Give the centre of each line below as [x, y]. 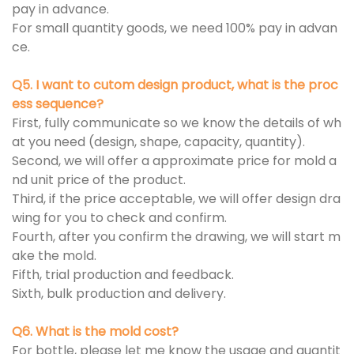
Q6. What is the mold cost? [97, 332]
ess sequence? [59, 104]
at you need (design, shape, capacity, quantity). [160, 142]
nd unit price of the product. [100, 180]
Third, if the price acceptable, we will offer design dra [176, 199]
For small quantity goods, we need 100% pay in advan [175, 28]
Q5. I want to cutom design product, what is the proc [175, 85]
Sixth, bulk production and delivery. [119, 294]
